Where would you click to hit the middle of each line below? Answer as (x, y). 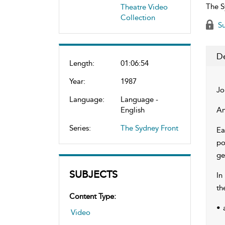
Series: (80, 128)
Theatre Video (144, 7)
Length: (82, 63)
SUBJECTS (93, 174)
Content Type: (93, 196)
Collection (138, 17)
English (133, 110)
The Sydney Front (149, 128)
